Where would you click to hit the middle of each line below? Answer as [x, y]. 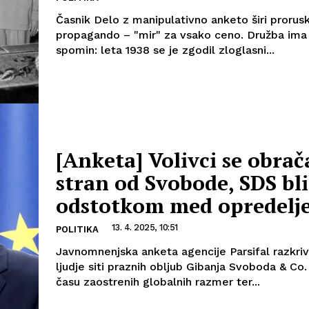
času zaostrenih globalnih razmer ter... [158, 281]
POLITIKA [77, 229]
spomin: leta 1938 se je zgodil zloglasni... [165, 50]
